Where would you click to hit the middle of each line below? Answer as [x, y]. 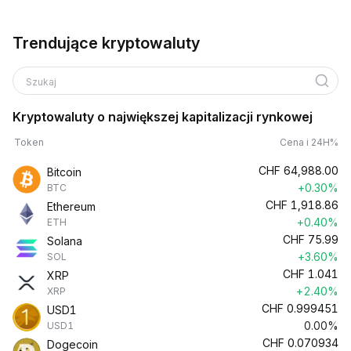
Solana [65, 241]
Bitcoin [64, 172]
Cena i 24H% [309, 142]
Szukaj [42, 82]
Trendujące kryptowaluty [106, 43]
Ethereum [71, 206]
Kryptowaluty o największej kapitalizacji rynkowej [163, 117]
